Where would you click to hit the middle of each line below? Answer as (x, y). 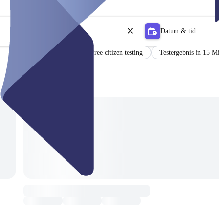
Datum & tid (178, 31)
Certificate (59, 52)
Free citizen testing (116, 52)
